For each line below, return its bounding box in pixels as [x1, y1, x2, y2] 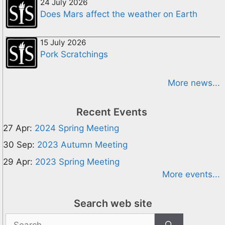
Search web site [73, 197, 152, 209]
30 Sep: [3, 140, 35, 150]
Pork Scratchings [40, 49, 108, 59]
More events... [162, 169, 220, 179]
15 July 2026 [40, 37, 86, 47]
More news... [168, 77, 220, 88]
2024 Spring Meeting [35, 123, 119, 133]
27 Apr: [3, 123, 32, 133]
